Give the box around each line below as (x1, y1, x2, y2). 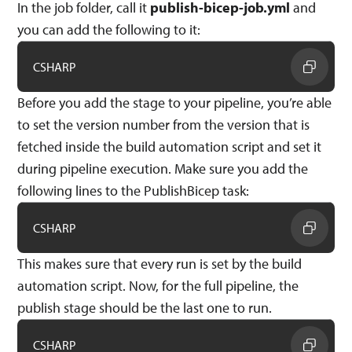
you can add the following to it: (17, 20, 201, 38)
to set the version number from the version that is (17, 115, 310, 134)
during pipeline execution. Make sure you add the (17, 159, 309, 178)
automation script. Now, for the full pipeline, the (17, 276, 299, 295)
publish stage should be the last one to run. (17, 298, 273, 317)
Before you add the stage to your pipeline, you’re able (17, 93, 332, 112)
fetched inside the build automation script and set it (17, 137, 322, 156)
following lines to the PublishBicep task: (17, 181, 250, 200)
